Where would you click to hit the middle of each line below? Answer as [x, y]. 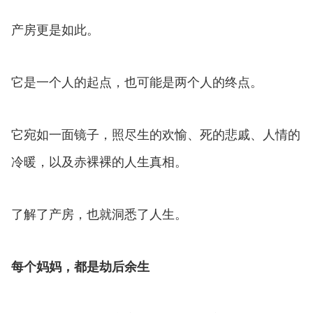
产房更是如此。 [55, 29]
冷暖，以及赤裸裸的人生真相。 [99, 161]
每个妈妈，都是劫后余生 [80, 267]
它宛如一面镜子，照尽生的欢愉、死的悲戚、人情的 [156, 134]
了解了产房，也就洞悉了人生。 [99, 214]
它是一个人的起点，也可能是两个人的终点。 [137, 82]
